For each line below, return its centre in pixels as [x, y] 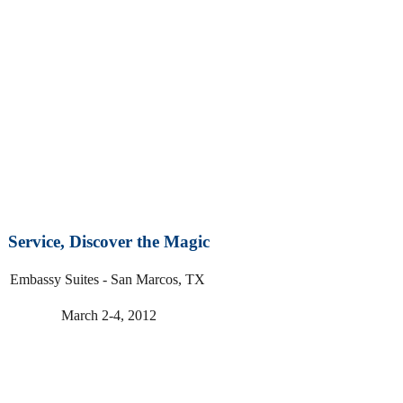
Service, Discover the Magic [109, 242]
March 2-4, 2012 [109, 316]
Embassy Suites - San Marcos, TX [109, 280]
